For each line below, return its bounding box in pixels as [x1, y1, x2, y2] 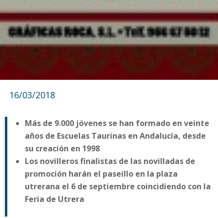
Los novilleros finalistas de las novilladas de [25, 156, 195, 166]
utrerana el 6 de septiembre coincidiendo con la [25, 181, 211, 192]
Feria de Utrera [25, 194, 84, 204]
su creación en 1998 [25, 143, 100, 154]
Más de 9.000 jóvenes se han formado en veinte [25, 118, 209, 128]
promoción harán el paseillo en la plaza [25, 168, 178, 179]
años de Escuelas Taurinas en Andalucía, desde [25, 130, 206, 141]
